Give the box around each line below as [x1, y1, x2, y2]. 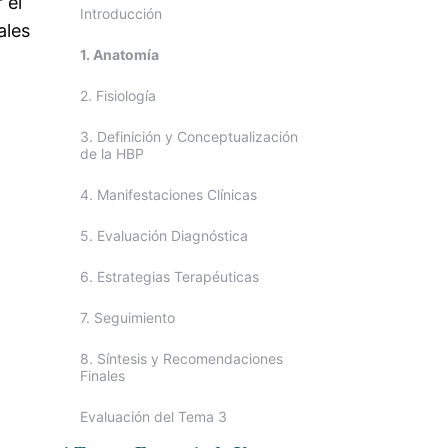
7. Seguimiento [80, 309, 175, 326]
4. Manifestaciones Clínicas [80, 186, 257, 203]
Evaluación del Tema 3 [80, 408, 227, 425]
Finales [80, 367, 125, 384]
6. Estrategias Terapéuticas [80, 268, 259, 285]
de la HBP [80, 145, 144, 162]
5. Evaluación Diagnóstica [80, 227, 248, 244]
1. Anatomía [80, 46, 159, 63]
